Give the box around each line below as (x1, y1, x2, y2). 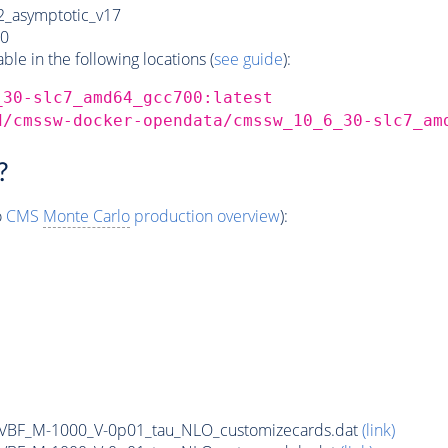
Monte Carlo (42, 205, 130, 228)
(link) (361, 419, 395, 442)
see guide (213, 47, 283, 70)
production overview (129, 205, 280, 228)
